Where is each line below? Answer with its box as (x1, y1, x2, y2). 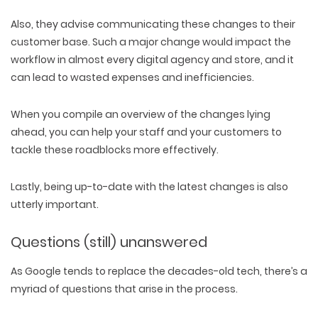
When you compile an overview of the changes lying (11, 106, 270, 121)
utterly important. (11, 197, 99, 212)
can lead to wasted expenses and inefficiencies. (11, 70, 254, 84)
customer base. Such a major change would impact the (11, 34, 291, 49)
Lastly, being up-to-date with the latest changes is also (11, 179, 288, 194)
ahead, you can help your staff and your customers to (11, 124, 282, 139)
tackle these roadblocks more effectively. (11, 142, 219, 157)
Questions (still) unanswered (11, 231, 207, 252)
